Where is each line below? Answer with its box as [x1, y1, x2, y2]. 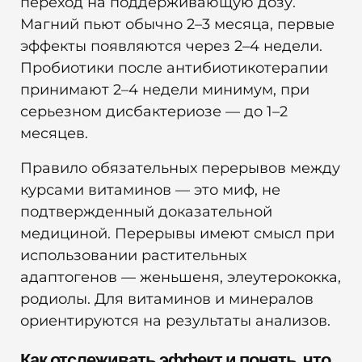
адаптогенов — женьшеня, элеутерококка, [20, 268, 341, 287]
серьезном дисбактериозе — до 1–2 [20, 103, 288, 121]
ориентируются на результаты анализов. [20, 312, 330, 330]
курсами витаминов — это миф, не [20, 181, 280, 200]
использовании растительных [20, 246, 246, 265]
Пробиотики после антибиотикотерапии [20, 59, 328, 78]
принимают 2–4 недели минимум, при [20, 81, 309, 99]
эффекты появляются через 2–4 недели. [20, 37, 322, 56]
